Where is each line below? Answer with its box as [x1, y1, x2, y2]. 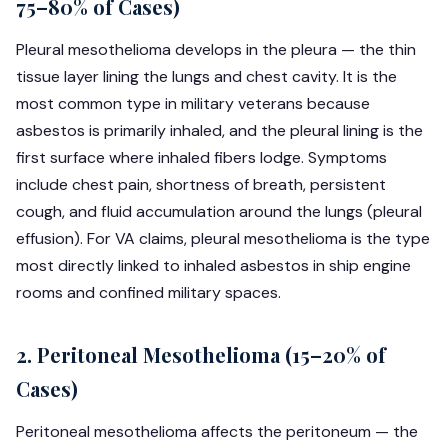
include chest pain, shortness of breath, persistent [16, 174, 386, 195]
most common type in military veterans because [16, 93, 370, 114]
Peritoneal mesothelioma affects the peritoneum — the [16, 421, 418, 442]
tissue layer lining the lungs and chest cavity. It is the [16, 66, 397, 87]
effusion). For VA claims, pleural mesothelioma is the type [16, 228, 430, 249]
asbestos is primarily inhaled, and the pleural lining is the [16, 120, 423, 141]
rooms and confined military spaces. [16, 282, 281, 303]
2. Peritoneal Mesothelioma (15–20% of [16, 341, 386, 368]
